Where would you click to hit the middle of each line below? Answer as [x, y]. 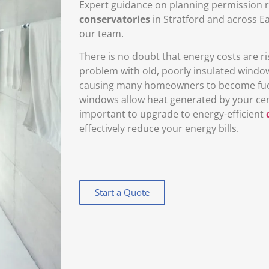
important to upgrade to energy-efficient [173, 114]
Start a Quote [122, 192]
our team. [101, 33]
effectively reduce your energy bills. [159, 128]
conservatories [115, 19]
